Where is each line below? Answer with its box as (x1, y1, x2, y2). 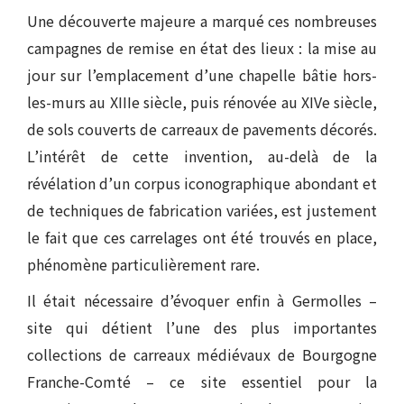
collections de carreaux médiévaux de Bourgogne (27, 344, 377, 365)
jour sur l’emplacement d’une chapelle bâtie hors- (27, 64, 377, 86)
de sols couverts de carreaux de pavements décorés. (27, 118, 377, 140)
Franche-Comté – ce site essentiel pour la (27, 371, 377, 392)
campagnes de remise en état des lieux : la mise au (27, 37, 377, 59)
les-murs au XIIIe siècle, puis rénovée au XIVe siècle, (27, 91, 377, 113)
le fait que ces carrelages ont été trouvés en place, (27, 226, 377, 248)
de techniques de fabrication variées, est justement (27, 199, 377, 221)
